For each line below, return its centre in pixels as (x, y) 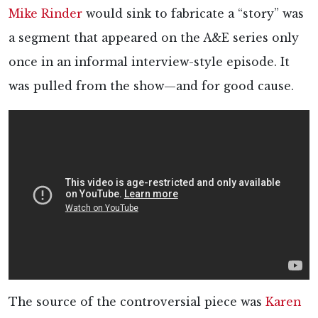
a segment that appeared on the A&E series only (154, 38)
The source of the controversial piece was (137, 302)
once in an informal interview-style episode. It (149, 62)
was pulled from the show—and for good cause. (151, 86)
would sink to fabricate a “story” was (193, 13)
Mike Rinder (45, 13)
